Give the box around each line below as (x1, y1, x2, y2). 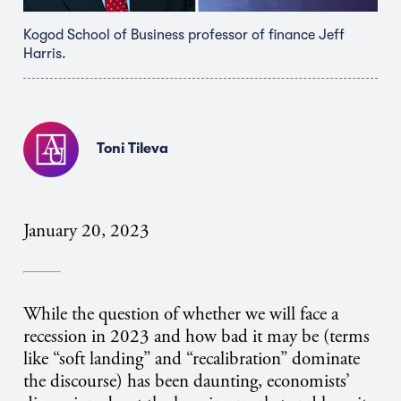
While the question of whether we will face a (23, 303, 338, 327)
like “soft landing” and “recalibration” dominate (23, 347, 360, 371)
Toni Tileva (97, 141, 168, 158)
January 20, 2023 (23, 218, 149, 243)
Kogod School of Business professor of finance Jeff (23, 26, 345, 43)
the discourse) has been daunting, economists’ (23, 370, 350, 394)
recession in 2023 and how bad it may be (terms (23, 325, 370, 349)
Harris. (23, 45, 66, 62)
